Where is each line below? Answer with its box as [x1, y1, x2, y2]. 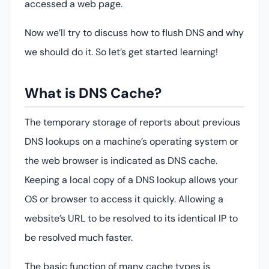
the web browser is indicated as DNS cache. [25, 154, 217, 167]
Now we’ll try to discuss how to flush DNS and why [25, 26, 244, 39]
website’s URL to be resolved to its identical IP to [25, 211, 238, 225]
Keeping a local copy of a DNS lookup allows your [25, 173, 238, 186]
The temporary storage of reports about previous [25, 115, 240, 128]
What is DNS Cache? [25, 83, 162, 102]
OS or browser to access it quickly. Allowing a [25, 192, 223, 205]
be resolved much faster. [25, 231, 135, 244]
